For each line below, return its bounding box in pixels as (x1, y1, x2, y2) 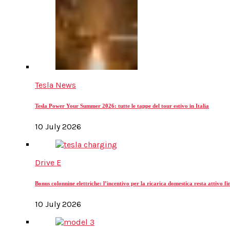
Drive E (35, 158, 61, 168)
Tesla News (35, 80, 76, 90)
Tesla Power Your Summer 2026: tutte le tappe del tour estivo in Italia (35, 103, 209, 109)
